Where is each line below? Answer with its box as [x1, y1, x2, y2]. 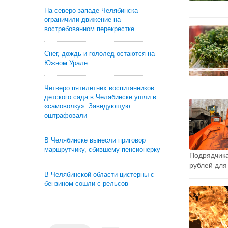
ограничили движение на [44, 16, 121, 23]
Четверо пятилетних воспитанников [44, 84, 154, 92]
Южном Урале [44, 59, 88, 67]
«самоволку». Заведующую [44, 102, 130, 110]
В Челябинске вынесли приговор [44, 136, 146, 144]
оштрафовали [44, 111, 87, 119]
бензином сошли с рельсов [44, 180, 128, 187]
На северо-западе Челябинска [44, 7, 138, 14]
